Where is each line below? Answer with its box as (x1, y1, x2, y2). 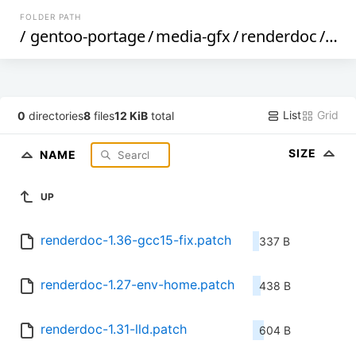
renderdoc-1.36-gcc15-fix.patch (41, 232, 231, 249)
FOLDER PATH (20, 12, 82, 21)
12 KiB (114, 108, 149, 122)
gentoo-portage (30, 25, 146, 47)
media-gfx (156, 25, 231, 47)
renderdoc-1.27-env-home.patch (41, 277, 234, 293)
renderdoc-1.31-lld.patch (41, 321, 187, 338)
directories (25, 108, 84, 122)
